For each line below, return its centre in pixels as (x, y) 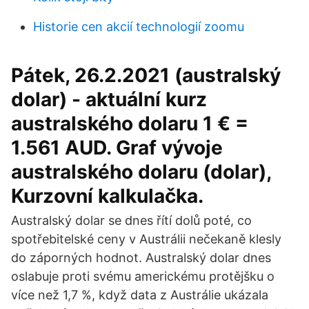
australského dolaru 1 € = (130, 123)
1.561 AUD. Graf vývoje (117, 148)
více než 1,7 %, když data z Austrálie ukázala (140, 295)
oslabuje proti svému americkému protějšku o (143, 276)
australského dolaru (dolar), (141, 172)
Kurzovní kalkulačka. (107, 196)
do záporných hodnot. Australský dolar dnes (141, 258)
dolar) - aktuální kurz (109, 99)
